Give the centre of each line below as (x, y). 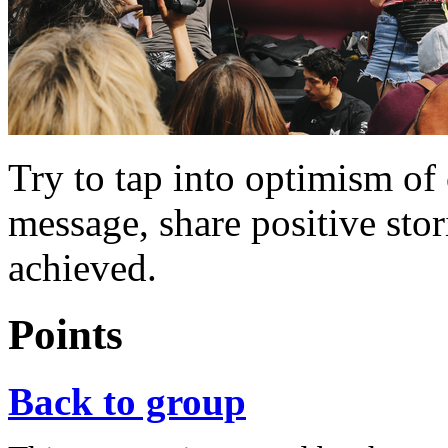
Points (65, 334)
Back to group (127, 401)
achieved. (82, 267)
